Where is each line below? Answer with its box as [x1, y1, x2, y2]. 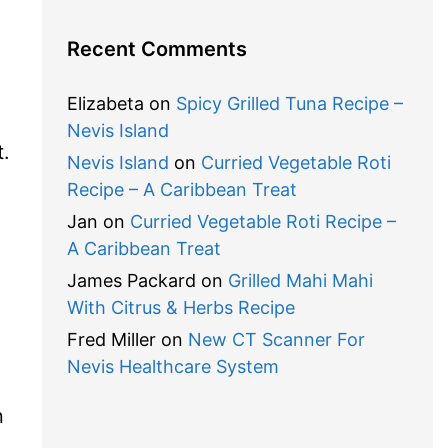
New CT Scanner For [187, 329, 365, 350]
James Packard [66, 270, 196, 291]
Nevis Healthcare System [66, 356, 279, 377]
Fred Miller [66, 329, 156, 350]
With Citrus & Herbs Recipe [66, 297, 295, 318]
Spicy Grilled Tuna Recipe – [175, 93, 403, 114]
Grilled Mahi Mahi [227, 270, 373, 291]
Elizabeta [66, 93, 144, 114]
